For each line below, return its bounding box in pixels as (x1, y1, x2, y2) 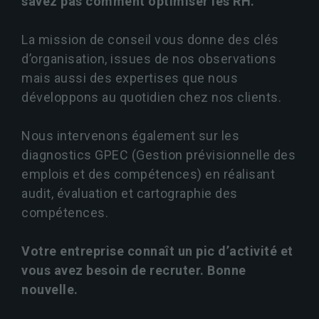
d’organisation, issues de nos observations (21, 51, 276, 66)
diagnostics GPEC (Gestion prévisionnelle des (21, 147, 296, 162)
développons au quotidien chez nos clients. (21, 89, 285, 105)
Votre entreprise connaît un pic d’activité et (21, 243, 293, 258)
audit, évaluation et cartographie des (21, 185, 238, 201)
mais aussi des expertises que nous (21, 70, 238, 85)
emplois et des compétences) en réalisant (21, 166, 275, 182)
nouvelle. (21, 281, 78, 297)
